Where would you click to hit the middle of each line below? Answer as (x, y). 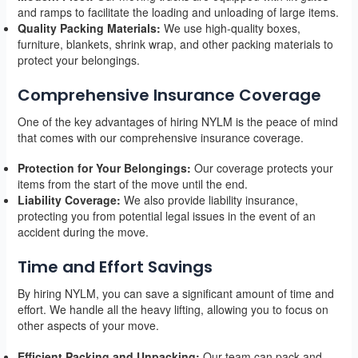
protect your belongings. (78, 60)
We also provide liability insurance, (209, 200)
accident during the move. (83, 232)
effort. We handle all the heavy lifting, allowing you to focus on (173, 310)
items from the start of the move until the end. (132, 184)
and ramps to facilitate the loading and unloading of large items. (178, 12)
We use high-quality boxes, (230, 28)
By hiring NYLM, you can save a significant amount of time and (175, 294)
